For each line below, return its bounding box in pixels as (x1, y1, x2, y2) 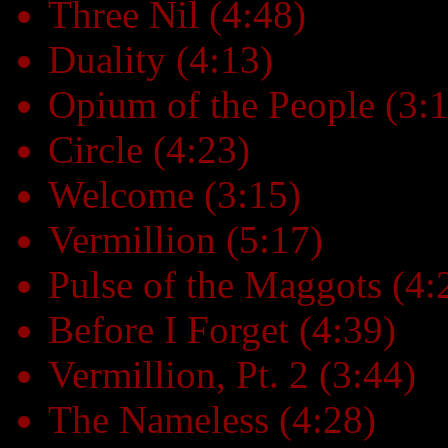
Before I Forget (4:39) (48, 307, 396, 351)
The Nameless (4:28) (48, 397, 376, 441)
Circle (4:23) (48, 127, 250, 171)
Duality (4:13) (48, 37, 273, 81)
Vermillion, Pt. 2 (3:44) (48, 352, 416, 396)
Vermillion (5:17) (48, 217, 323, 261)
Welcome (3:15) (48, 172, 301, 216)
